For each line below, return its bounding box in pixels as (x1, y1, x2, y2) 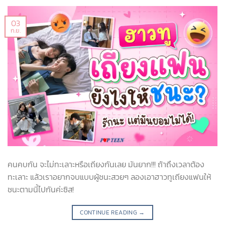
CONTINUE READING (80, 207, 139, 217)
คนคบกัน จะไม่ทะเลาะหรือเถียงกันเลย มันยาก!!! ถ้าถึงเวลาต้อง (8, 158, 204, 170)
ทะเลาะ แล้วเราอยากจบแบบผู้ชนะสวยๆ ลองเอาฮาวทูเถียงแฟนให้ (8, 170, 211, 183)
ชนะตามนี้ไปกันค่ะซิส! (8, 183, 74, 195)
